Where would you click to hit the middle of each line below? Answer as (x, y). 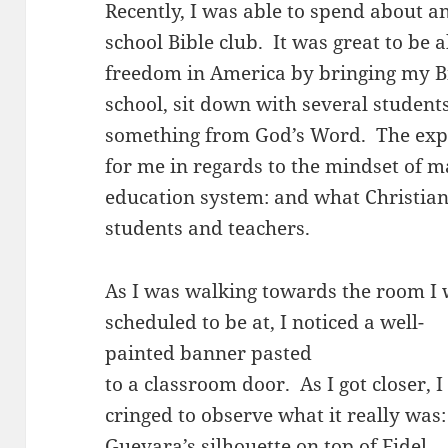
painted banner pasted (209, 353)
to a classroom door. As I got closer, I (274, 384)
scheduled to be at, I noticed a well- (265, 322)
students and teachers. (208, 228)
